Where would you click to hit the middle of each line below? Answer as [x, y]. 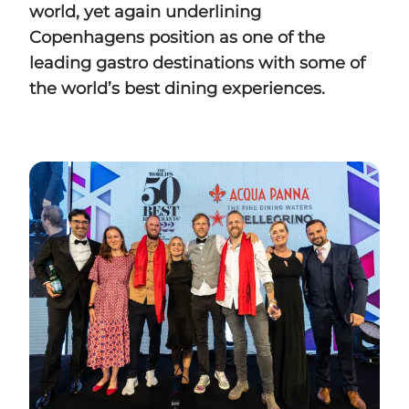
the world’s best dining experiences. [177, 88]
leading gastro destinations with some [189, 63]
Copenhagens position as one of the [177, 37]
